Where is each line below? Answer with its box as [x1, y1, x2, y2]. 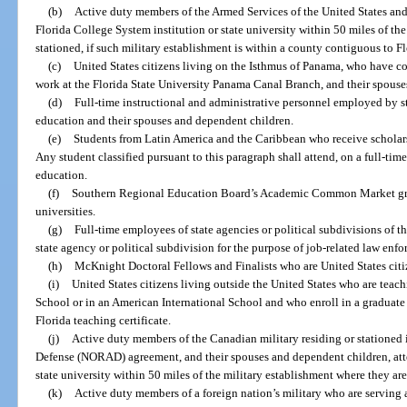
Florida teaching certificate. [35, 313, 172, 328]
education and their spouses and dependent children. [35, 114, 294, 128]
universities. [35, 204, 96, 219]
